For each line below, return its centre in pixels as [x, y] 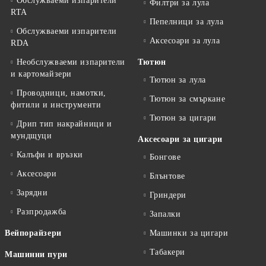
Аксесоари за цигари [180, 139]
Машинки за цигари [189, 233]
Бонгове [165, 157]
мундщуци [31, 136]
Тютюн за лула [178, 80]
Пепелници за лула [186, 22]
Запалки [165, 214]
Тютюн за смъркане [187, 99]
